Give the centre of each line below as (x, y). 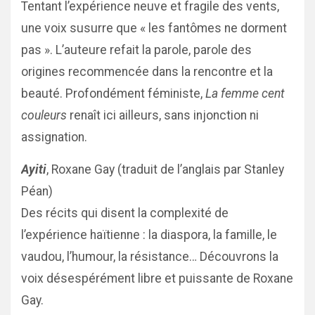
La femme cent (245, 94)
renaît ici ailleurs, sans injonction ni (163, 115)
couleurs (44, 115)
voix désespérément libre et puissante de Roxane (157, 278)
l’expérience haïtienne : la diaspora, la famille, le (149, 235)
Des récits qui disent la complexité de (125, 213)
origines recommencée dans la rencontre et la (147, 72)
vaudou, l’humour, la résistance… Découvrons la (150, 257)
